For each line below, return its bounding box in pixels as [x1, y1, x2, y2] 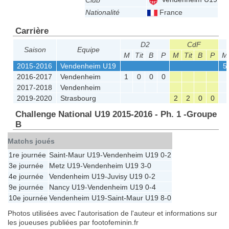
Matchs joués [8, 136, 55, 145]
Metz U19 [49, 161, 80, 170]
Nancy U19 [49, 182, 85, 191]
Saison [24, 45, 46, 54]
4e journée [9, 172, 43, 180]
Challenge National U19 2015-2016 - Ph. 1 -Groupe [15, 109, 217, 120]
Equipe [77, 45, 100, 54]
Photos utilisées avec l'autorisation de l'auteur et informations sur [8, 209, 217, 217]
